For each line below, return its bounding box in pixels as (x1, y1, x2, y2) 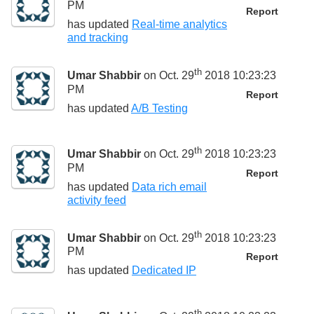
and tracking (67, 32, 128, 44)
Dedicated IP (132, 264, 196, 277)
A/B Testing (131, 102, 188, 114)
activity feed (67, 193, 126, 206)
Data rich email (132, 180, 207, 193)
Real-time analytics (132, 18, 227, 31)
